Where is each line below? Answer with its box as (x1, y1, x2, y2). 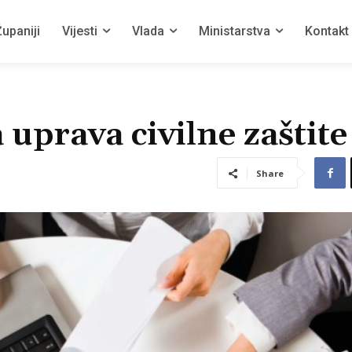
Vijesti (62, 24, 97, 38)
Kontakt (305, 24, 349, 38)
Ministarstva (199, 24, 270, 38)
